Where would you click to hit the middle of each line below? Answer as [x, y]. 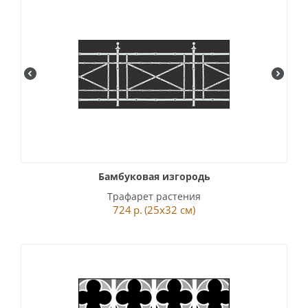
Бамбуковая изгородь [154, 176]
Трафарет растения [154, 196]
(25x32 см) [170, 210]
